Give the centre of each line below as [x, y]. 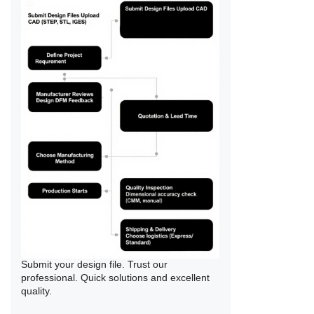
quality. [37, 291]
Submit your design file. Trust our [95, 265]
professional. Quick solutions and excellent [116, 278]
